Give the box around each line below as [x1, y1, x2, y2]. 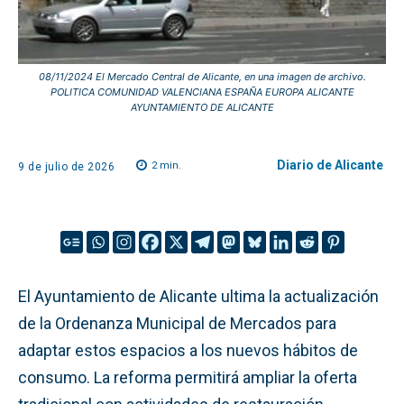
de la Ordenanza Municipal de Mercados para [18, 313, 336, 333]
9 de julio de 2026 [18, 160, 115, 173]
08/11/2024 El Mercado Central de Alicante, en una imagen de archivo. [38, 70, 366, 83]
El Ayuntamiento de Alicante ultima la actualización [18, 286, 379, 306]
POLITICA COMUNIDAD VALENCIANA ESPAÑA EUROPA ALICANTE [50, 86, 354, 98]
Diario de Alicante [277, 158, 383, 172]
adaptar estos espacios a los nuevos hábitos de [18, 340, 358, 360]
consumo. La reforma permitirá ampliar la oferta [18, 367, 357, 387]
